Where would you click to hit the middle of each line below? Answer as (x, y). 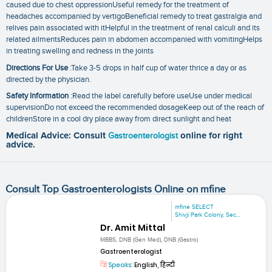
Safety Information (37, 96)
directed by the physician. (49, 79)
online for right (211, 136)
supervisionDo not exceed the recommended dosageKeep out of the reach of (135, 108)
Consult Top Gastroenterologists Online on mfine (115, 189)
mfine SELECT (195, 207)
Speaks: (120, 265)
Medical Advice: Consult (57, 136)
